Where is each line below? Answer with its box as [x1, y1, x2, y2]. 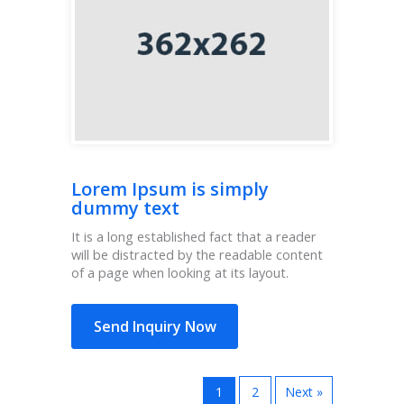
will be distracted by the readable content [71, 245, 323, 264]
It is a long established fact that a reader [71, 227, 317, 246]
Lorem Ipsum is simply [71, 177, 269, 202]
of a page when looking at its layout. [71, 263, 289, 282]
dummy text [71, 196, 179, 221]
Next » [285, 383, 323, 401]
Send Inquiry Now [93, 317, 216, 337]
